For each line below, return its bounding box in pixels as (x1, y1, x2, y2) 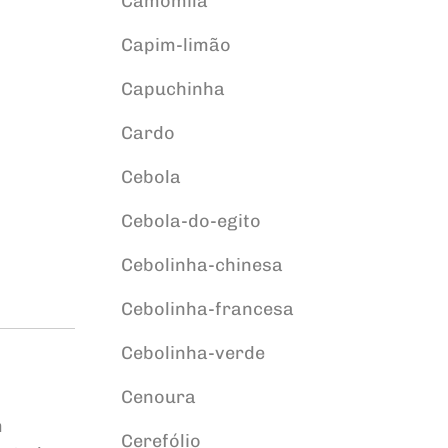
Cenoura (120, 386, 196, 408)
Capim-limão (120, 34, 231, 56)
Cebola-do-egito (120, 210, 261, 232)
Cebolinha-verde (120, 342, 265, 364)
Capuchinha (120, 78, 225, 100)
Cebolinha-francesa (120, 298, 294, 320)
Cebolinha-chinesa (120, 254, 283, 276)
